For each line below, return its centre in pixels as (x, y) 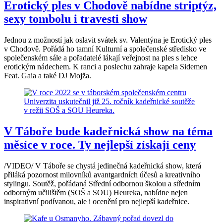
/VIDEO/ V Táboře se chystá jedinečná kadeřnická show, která (103, 166)
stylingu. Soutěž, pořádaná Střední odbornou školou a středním (102, 184)
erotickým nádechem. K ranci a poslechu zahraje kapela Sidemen (106, 67)
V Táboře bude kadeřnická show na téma (108, 132)
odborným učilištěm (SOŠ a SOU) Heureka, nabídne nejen (96, 193)
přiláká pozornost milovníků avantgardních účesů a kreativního (102, 175)
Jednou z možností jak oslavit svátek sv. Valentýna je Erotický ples (108, 40)
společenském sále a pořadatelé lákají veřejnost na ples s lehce (101, 58)
